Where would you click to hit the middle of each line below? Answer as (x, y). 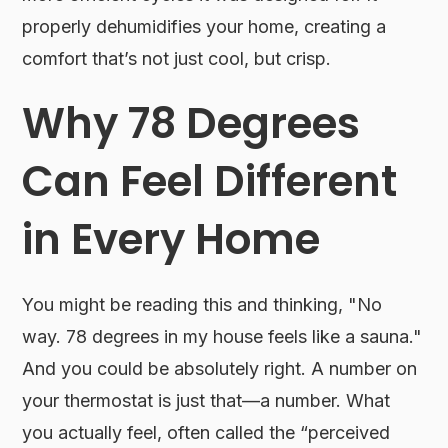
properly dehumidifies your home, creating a (204, 26)
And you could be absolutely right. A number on (220, 368)
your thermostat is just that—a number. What (206, 400)
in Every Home (171, 239)
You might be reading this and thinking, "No (202, 304)
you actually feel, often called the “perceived (206, 432)
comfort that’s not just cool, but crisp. (177, 58)
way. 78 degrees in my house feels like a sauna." (222, 336)
